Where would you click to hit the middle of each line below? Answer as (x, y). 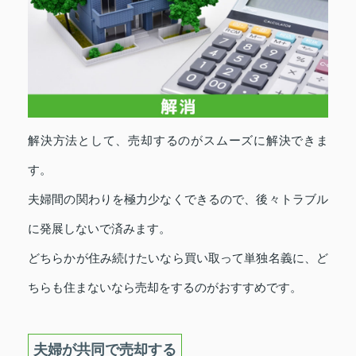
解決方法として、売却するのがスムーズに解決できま (178, 140)
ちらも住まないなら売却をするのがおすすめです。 (165, 287)
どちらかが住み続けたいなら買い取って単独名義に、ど (178, 257)
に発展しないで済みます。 (99, 228)
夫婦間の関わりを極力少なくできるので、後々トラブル (178, 199)
